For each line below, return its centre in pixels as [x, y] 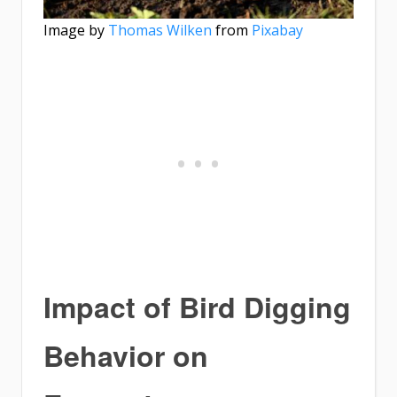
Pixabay [277, 30]
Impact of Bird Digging [197, 306]
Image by [76, 30]
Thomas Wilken [160, 30]
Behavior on [126, 355]
